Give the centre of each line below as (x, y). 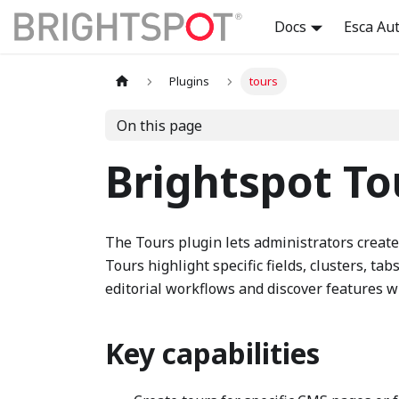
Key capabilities (212, 353)
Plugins (190, 81)
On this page (159, 125)
